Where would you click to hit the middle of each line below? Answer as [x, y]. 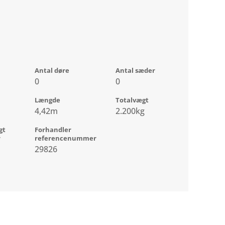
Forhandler [53, 130]
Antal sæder [136, 71]
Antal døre [52, 71]
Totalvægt [132, 100]
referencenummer [66, 138]
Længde [48, 100]
